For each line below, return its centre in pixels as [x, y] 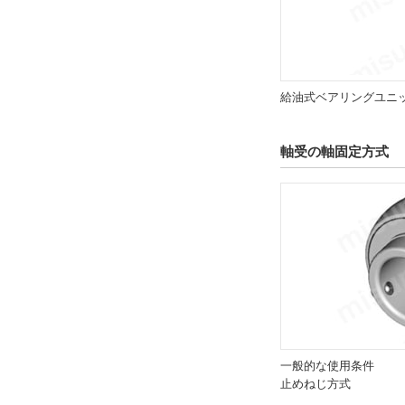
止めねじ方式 [316, 384]
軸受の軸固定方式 [334, 152]
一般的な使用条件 [327, 366]
